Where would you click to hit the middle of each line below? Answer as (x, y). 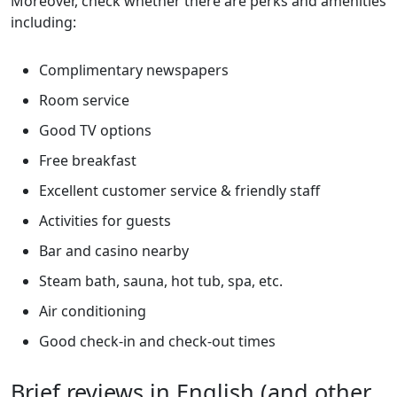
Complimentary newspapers (134, 70)
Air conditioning (93, 311)
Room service (84, 100)
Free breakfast (88, 160)
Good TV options (95, 130)
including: (43, 22)
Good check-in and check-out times (157, 341)
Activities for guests (105, 221)
